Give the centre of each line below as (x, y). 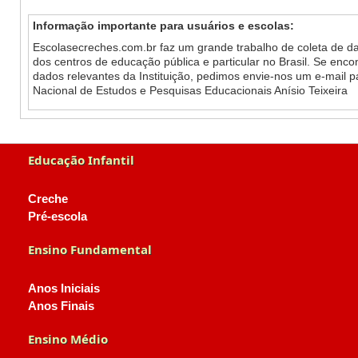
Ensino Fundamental (90, 249)
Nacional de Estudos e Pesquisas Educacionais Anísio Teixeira (190, 90)
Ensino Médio (68, 339)
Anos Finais (61, 306)
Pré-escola (58, 217)
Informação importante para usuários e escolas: (163, 26)
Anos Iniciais (64, 288)
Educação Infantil (81, 160)
